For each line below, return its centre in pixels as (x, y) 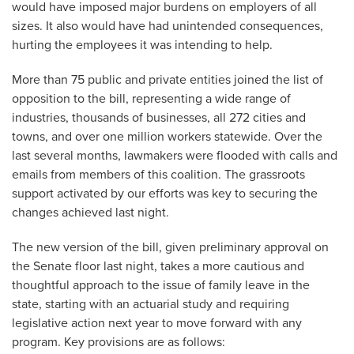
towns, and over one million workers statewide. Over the (167, 137)
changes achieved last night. (90, 213)
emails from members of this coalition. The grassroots (158, 175)
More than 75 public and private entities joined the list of (168, 80)
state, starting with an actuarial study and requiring (151, 304)
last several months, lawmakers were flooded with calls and (175, 156)
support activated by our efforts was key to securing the (165, 194)
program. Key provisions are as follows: (119, 342)
